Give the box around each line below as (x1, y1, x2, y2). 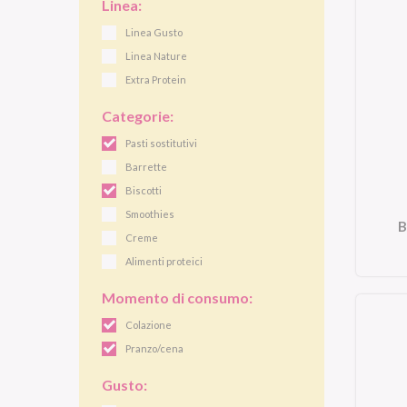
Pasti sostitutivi (125, 137, 197, 149)
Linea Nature (125, 50, 187, 62)
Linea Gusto (125, 26, 183, 38)
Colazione (125, 319, 172, 331)
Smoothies (125, 208, 174, 220)
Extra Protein (125, 74, 186, 85)
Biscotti (125, 184, 162, 196)
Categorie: (102, 107, 174, 124)
